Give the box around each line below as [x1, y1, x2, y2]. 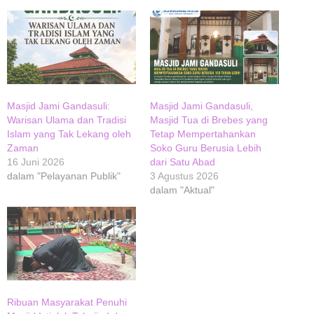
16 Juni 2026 [7, 156, 64, 168]
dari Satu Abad [150, 156, 215, 168]
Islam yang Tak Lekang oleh [7, 128, 131, 139]
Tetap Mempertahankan [150, 128, 256, 139]
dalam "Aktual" [150, 184, 214, 196]
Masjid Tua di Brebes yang [150, 114, 268, 125]
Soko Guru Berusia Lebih [150, 142, 261, 153]
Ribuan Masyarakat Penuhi [7, 296, 127, 308]
